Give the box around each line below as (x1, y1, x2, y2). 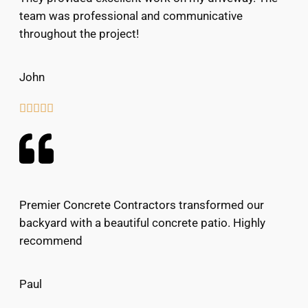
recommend (19, 233, 82, 247)
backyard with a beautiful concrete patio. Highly (19, 215, 265, 230)
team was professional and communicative (19, 9, 243, 23)
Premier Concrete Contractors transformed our (19, 197, 264, 212)
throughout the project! (19, 27, 139, 41)
